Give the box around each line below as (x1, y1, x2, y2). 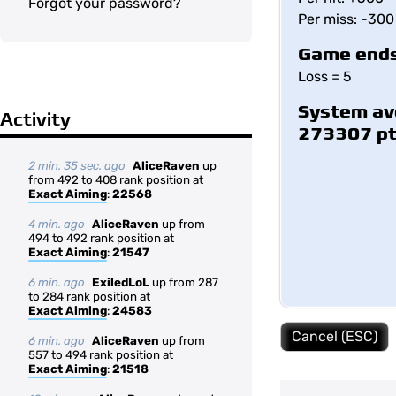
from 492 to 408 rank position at (28, 173, 203, 187)
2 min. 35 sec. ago (28, 159, 126, 172)
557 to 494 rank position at (28, 348, 173, 362)
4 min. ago (28, 217, 85, 231)
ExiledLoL (92, 276, 149, 289)
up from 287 (149, 276, 218, 289)
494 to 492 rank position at (28, 232, 174, 245)
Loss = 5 (298, 68, 352, 85)
